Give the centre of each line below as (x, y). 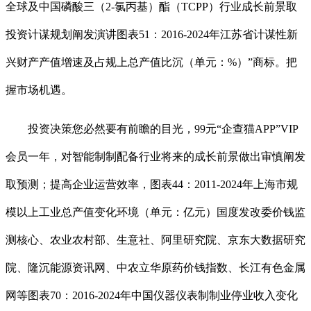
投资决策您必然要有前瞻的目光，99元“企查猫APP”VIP (152, 129)
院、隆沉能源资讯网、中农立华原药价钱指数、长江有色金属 (155, 268)
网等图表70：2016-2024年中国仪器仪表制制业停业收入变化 (152, 296)
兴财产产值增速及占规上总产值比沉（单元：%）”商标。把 (151, 62)
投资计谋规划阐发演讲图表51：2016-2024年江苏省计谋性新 (152, 35)
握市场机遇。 (39, 90)
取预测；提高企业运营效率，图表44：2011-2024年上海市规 (152, 185)
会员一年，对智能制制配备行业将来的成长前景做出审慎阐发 (155, 157)
